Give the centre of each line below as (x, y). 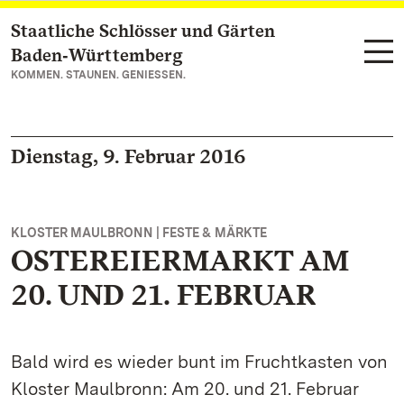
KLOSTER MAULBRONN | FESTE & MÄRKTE (139, 233)
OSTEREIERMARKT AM (180, 260)
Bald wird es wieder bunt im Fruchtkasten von (199, 362)
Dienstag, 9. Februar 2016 (129, 156)
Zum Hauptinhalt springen (122, 32)
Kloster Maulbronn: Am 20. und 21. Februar (185, 389)
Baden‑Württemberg (97, 55)
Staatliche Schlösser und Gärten (143, 31)
